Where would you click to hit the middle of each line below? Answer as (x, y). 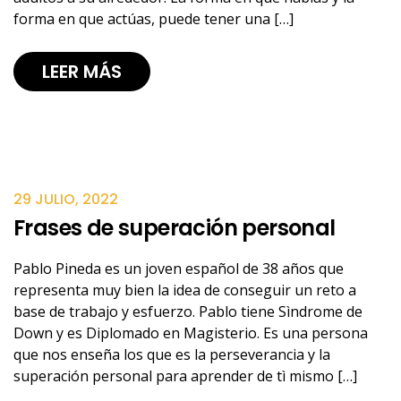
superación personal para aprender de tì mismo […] (185, 376)
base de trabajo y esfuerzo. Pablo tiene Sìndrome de (188, 311)
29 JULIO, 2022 (66, 199)
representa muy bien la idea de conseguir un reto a (185, 290)
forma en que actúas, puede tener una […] (154, 19)
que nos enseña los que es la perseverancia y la (172, 354)
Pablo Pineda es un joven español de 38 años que (179, 269)
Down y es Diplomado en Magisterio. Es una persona (191, 333)
